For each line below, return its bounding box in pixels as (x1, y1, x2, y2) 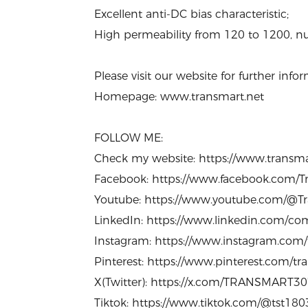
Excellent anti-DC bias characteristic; (94, 7, 289, 21)
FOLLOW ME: (94, 131, 163, 144)
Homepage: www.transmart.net (94, 89, 264, 103)
